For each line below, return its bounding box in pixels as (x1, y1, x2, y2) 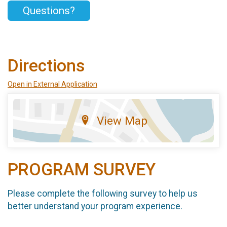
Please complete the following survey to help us (8, 188, 198, 199)
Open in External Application (8, 80, 97, 88)
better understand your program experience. (8, 201, 182, 212)
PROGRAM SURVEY (8, 159, 156, 179)
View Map (96, 113, 147, 127)
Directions (8, 55, 85, 75)
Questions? (23, 5, 75, 17)
